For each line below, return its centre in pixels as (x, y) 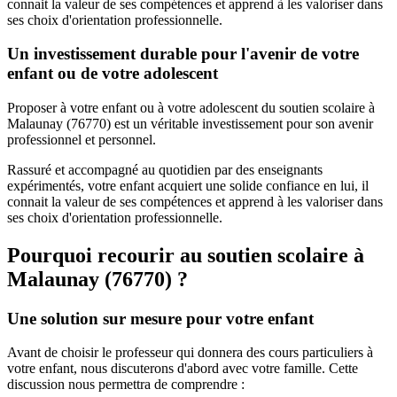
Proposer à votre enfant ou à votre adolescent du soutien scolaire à (191, 107)
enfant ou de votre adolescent (113, 74)
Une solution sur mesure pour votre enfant (160, 318)
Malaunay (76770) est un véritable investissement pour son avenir (190, 123)
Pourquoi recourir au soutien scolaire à (186, 255)
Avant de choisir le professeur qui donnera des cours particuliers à (190, 353)
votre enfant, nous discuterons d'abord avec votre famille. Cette (183, 369)
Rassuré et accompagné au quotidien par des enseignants (165, 169)
